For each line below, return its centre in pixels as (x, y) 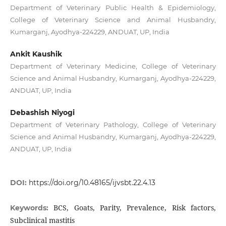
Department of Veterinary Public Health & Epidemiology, (113, 8)
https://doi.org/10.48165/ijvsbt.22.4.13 (92, 183)
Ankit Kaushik (36, 54)
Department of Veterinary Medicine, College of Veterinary (113, 66)
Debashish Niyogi (42, 113)
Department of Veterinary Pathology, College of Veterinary (113, 125)
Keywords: (32, 208)
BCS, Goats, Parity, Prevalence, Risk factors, (135, 208)
